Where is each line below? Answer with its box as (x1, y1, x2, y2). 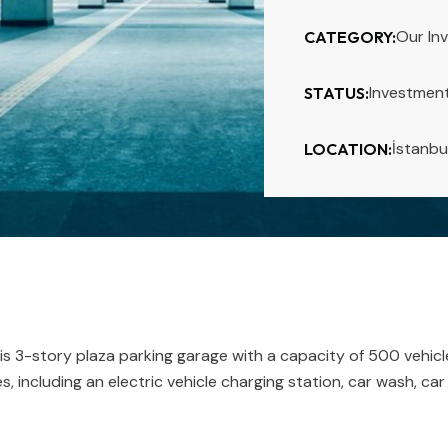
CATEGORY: (304, 27, 396, 48)
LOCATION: (304, 139, 392, 160)
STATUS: (304, 83, 369, 104)
